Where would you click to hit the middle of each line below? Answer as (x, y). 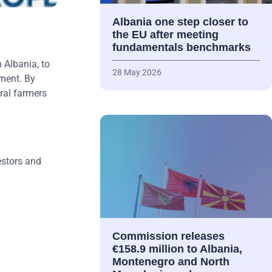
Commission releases (168, 236)
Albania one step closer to (180, 22)
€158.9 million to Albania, (177, 249)
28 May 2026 (137, 73)
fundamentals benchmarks (181, 48)
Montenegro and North (171, 262)
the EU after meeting (165, 35)
